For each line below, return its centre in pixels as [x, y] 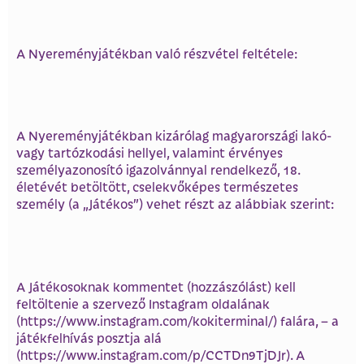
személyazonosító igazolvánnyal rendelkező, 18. [158, 170]
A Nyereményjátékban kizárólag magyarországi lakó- [174, 136]
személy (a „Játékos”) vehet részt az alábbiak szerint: [175, 204]
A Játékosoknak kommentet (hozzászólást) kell [156, 286]
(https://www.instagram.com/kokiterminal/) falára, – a [178, 320]
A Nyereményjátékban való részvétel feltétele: [157, 53]
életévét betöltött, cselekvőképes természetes [157, 187]
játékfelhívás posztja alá [89, 337]
